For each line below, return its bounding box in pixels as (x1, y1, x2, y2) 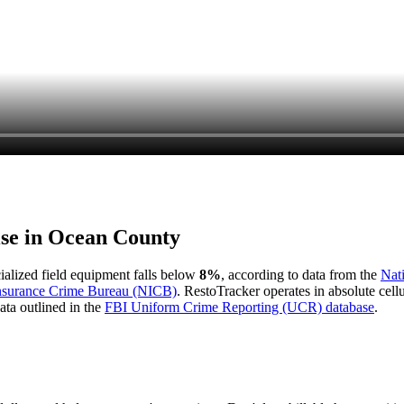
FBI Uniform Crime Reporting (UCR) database (105, 299, 374, 316)
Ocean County (48, 225, 180, 249)
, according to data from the (221, 267, 381, 283)
